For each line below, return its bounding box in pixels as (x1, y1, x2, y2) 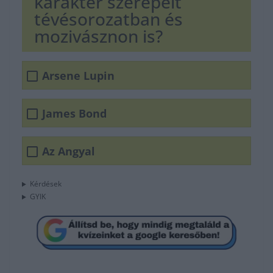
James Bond (42, 105, 107, 121)
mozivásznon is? (34, 24, 163, 48)
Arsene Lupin (42, 68, 115, 83)
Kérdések (29, 179, 62, 190)
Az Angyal (42, 143, 95, 158)
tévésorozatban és (34, 7, 183, 31)
